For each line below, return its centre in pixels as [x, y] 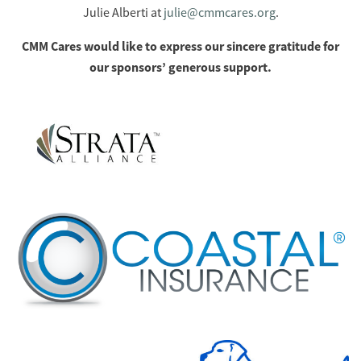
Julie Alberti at [123, 13]
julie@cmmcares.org [219, 13]
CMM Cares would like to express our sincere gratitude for [180, 47]
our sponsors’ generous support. [180, 68]
